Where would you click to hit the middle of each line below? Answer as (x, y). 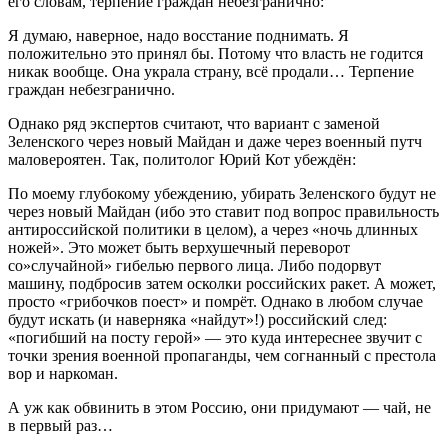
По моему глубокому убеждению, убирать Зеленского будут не (222, 193)
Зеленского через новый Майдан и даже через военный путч (215, 141)
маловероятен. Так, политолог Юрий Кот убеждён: (182, 159)
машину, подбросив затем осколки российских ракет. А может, (222, 283)
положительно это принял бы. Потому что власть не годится (215, 53)
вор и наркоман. (63, 373)
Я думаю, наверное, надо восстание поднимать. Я (178, 35)
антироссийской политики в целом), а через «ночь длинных (213, 229)
